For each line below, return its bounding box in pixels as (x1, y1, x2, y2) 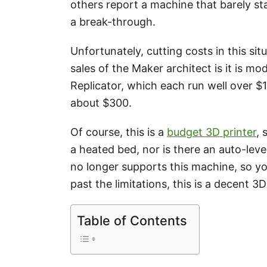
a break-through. (70, 15, 156, 28)
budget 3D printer (167, 126, 256, 138)
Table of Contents (77, 212, 187, 228)
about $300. (70, 97, 132, 109)
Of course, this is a (70, 126, 167, 138)
